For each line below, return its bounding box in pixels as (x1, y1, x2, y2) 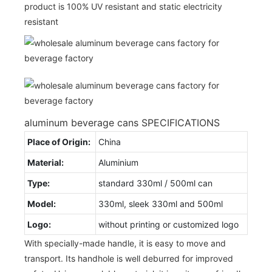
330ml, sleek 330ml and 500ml (98, 198, 223, 209)
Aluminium (98, 157, 138, 168)
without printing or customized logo (98, 219, 239, 229)
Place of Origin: (27, 136, 90, 147)
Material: (27, 157, 64, 168)
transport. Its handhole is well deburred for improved (24, 253, 233, 263)
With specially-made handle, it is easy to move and (24, 237, 226, 248)
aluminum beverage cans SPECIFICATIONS (24, 116, 220, 129)
